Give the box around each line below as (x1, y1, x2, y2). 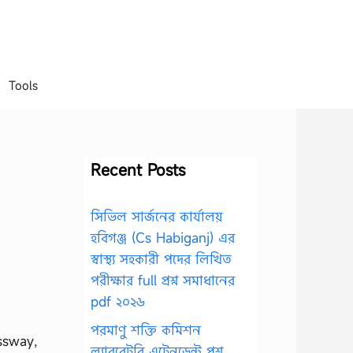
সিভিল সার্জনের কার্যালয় (91, 207, 223, 225)
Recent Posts (91, 159, 185, 180)
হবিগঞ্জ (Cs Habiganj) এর (91, 229, 235, 247)
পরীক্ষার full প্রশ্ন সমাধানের (91, 271, 235, 289)
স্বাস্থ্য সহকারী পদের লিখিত (91, 250, 232, 268)
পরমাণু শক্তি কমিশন (91, 320, 201, 339)
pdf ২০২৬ (91, 292, 145, 310)
